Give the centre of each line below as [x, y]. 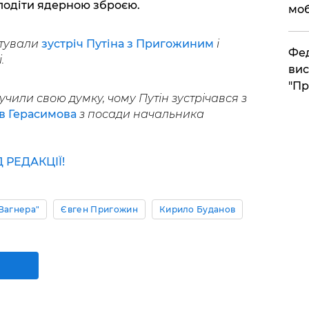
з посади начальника [140, 114]
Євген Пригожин [99, 209]
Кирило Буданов [197, 209]
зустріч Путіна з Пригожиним [127, 43]
